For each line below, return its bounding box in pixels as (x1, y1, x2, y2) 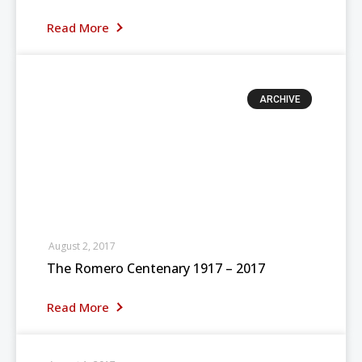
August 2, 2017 (48, 239, 116, 253)
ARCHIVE (259, 94, 301, 106)
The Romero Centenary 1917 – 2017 (47, 259, 265, 277)
